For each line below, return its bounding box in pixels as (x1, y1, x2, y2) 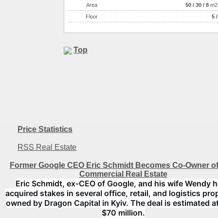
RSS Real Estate (18, 143, 76, 151)
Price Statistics (18, 125, 73, 133)
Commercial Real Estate (79, 170, 167, 178)
